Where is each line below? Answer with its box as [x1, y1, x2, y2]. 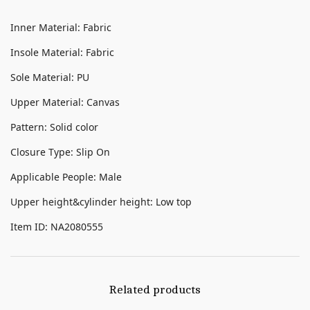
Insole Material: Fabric [10, 46, 114, 59]
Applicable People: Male [10, 170, 122, 183]
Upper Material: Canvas [10, 95, 120, 109]
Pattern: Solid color [10, 120, 98, 134]
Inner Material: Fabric [10, 21, 111, 34]
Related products [109, 282, 201, 296]
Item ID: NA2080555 [10, 220, 103, 233]
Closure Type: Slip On [10, 145, 110, 158]
